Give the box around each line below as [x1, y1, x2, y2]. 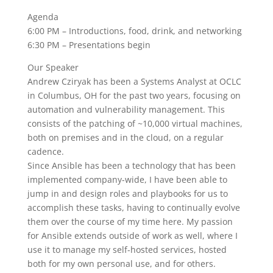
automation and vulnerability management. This [27, 104, 225, 115]
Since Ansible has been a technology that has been [27, 160, 236, 171]
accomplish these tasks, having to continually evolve [27, 202, 240, 213]
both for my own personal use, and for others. [27, 258, 216, 269]
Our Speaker [27, 62, 79, 73]
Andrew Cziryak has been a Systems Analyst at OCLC [27, 76, 241, 87]
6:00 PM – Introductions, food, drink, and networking [27, 25, 242, 37]
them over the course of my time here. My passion [27, 216, 233, 227]
